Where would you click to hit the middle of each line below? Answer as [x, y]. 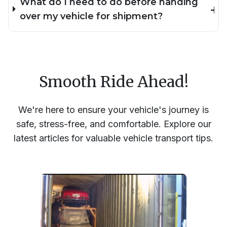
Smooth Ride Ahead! [113, 81]
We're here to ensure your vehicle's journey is [113, 109]
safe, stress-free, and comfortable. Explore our [113, 124]
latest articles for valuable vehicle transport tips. [113, 138]
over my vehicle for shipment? [91, 16]
